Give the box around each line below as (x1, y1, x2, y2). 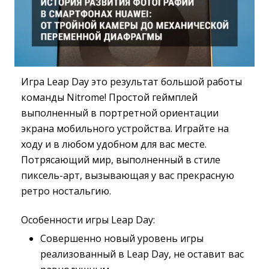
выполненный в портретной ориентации (21, 106, 219, 119)
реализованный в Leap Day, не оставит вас (40, 247, 244, 261)
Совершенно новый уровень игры (40, 232, 204, 245)
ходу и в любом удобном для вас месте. (21, 138, 207, 151)
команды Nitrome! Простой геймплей (21, 91, 198, 104)
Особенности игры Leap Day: (21, 213, 155, 226)
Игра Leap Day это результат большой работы (21, 75, 242, 88)
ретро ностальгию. (21, 184, 111, 198)
